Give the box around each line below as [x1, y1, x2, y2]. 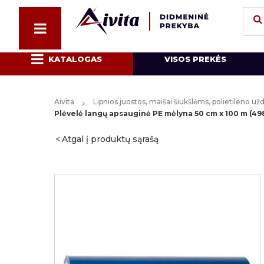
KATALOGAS [48, 54, 102, 64]
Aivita [54, 97, 74, 106]
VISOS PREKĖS [164, 54, 226, 64]
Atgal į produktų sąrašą [62, 134, 159, 144]
